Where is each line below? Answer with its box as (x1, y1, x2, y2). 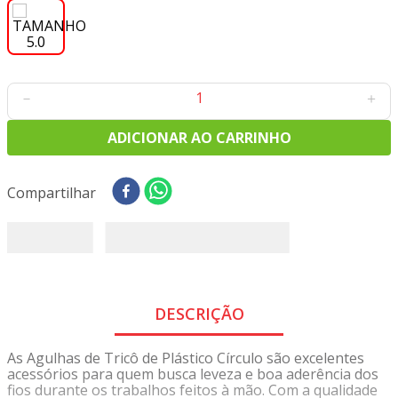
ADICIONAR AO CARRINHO (107, 127, 291, 147)
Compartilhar (7, 183, 96, 203)
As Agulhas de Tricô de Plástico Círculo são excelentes (7, 347, 364, 368)
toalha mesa (52, 60, 119, 77)
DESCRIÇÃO (154, 303, 244, 325)
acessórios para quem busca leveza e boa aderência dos (7, 363, 378, 384)
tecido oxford (52, 29, 123, 46)
